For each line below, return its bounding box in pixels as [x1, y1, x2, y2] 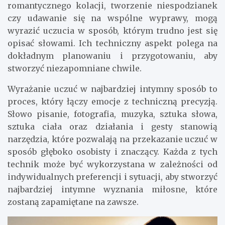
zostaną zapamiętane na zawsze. [8, 196, 139, 207]
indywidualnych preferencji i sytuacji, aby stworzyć [8, 171, 217, 182]
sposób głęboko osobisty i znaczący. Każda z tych [8, 146, 217, 157]
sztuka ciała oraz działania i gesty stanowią [8, 121, 217, 132]
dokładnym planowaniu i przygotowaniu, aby [8, 50, 217, 61]
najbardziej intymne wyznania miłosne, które [8, 184, 217, 194]
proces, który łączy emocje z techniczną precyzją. [8, 96, 217, 106]
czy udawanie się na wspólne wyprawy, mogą [8, 13, 217, 23]
